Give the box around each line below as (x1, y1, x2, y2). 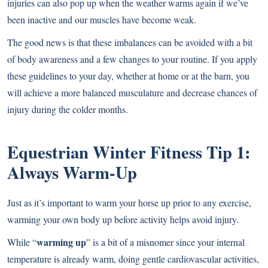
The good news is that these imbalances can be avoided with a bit (7, 35, 252, 48)
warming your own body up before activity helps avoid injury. (7, 212, 239, 226)
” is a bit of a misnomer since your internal (86, 235, 245, 248)
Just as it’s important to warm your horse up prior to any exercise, (7, 196, 251, 209)
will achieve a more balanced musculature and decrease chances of (7, 86, 257, 99)
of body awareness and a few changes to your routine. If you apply (7, 52, 257, 65)
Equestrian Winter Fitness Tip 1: (7, 139, 251, 165)
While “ (7, 235, 36, 248)
